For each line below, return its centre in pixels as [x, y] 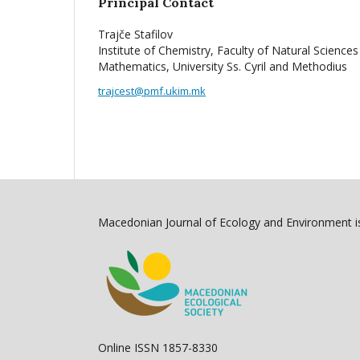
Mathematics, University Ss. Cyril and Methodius [223, 66]
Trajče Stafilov [135, 34]
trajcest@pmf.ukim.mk [152, 91]
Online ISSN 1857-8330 [158, 348]
